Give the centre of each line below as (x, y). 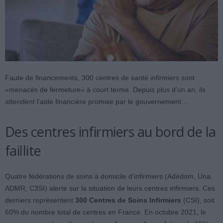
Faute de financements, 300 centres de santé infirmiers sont (100, 78)
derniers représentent (40, 200)
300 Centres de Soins (111, 200)
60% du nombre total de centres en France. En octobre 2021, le (106, 212)
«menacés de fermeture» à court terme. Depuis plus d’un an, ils (105, 90)
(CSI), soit (198, 200)
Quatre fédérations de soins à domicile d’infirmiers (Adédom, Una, (109, 176)
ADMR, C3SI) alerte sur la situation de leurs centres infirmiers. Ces (110, 188)
